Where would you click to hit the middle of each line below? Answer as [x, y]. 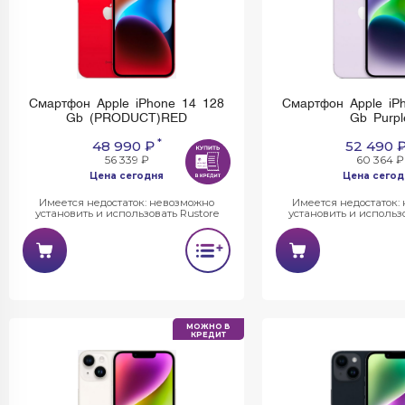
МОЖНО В [208, 326]
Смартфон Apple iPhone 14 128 [127, 104]
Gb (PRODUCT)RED [127, 118]
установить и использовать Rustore [127, 213]
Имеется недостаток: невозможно [127, 202]
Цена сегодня [127, 175]
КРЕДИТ [208, 334]
